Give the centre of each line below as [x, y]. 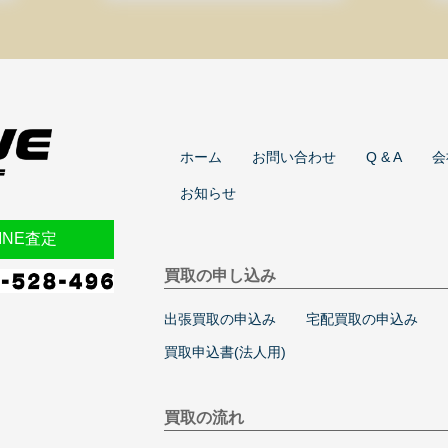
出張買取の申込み [220, 318]
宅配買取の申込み [362, 318]
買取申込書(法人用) [225, 351]
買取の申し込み [220, 275]
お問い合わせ [294, 156]
